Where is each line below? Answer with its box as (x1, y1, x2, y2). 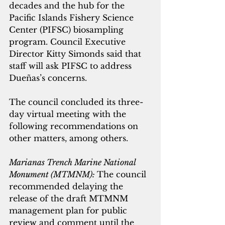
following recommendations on (9, 121, 141, 132)
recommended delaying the (9, 181, 126, 192)
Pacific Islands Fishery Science (9, 13, 136, 23)
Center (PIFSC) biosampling (9, 25, 126, 35)
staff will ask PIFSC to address (9, 61, 134, 71)
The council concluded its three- (9, 97, 143, 107)
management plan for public (9, 205, 130, 216)
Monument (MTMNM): (9, 169, 97, 180)
